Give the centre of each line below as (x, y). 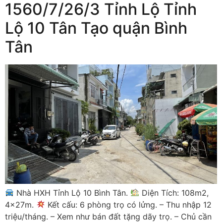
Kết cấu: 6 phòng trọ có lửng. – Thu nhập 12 (129, 204)
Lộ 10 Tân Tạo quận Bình (96, 28)
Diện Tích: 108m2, (174, 193)
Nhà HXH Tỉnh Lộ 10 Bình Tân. (72, 193)
